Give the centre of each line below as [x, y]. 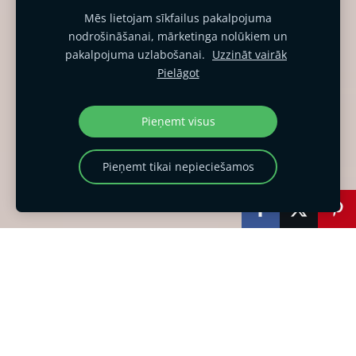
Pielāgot [178, 73]
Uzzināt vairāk [250, 54]
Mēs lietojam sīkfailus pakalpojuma [178, 18]
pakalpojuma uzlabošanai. [137, 54]
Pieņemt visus [178, 121]
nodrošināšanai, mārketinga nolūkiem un [178, 36]
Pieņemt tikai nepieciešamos [178, 166]
